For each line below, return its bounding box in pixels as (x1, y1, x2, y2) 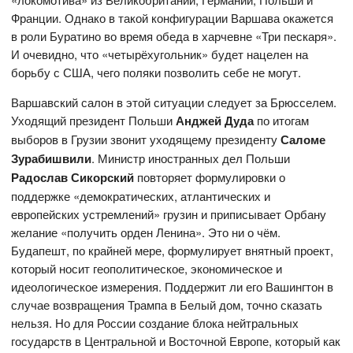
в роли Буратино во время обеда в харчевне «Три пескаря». (11, 28, 337, 45)
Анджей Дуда (176, 112, 255, 130)
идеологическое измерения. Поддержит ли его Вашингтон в (11, 278, 334, 295)
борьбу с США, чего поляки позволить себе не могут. (11, 64, 302, 81)
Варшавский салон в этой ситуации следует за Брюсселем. (11, 94, 337, 111)
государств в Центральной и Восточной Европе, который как (11, 333, 341, 350)
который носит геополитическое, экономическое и (11, 260, 283, 277)
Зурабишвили (11, 150, 92, 168)
